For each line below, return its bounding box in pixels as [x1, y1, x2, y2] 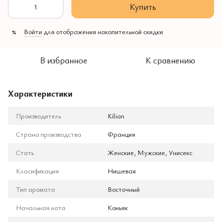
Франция [108, 129, 135, 139]
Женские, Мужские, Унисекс [108, 148, 192, 157]
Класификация [16, 166, 59, 175]
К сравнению [146, 54, 195, 66]
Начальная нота [16, 203, 65, 212]
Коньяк [108, 203, 128, 212]
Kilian [108, 111, 124, 120]
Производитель [16, 111, 61, 120]
